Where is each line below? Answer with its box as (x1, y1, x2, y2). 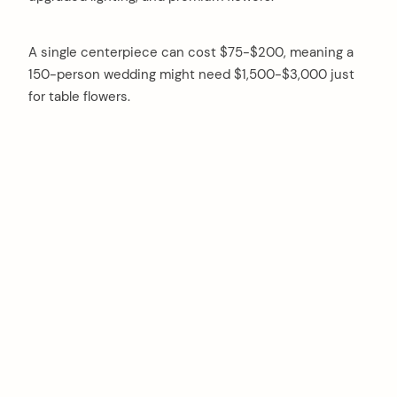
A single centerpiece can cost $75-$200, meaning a (28, 43, 354, 62)
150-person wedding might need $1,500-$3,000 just (28, 66, 354, 84)
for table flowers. (28, 88, 130, 106)
